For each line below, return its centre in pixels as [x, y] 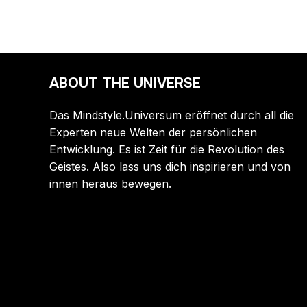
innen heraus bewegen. [110, 184]
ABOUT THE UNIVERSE [125, 84]
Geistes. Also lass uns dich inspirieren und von [170, 167]
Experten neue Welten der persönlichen [153, 133]
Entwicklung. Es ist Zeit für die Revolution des [167, 150]
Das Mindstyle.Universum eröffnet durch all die [172, 115]
